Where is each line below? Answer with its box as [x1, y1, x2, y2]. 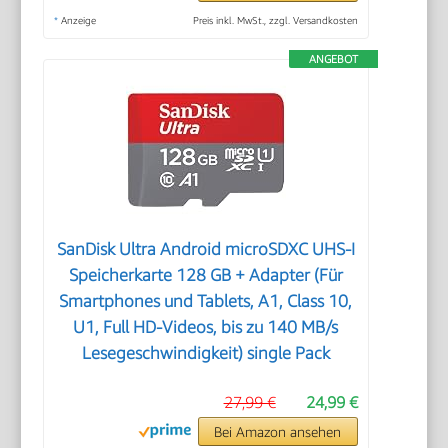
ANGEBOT [308, 51, 358, 65]
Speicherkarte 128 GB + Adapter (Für [68, 264, 343, 285]
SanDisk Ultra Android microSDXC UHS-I [56, 238, 355, 259]
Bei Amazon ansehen [214, 422, 342, 440]
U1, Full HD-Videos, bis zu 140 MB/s [73, 316, 339, 337]
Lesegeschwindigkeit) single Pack [81, 342, 330, 363]
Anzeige [58, 13, 97, 26]
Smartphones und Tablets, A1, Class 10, [59, 290, 353, 311]
